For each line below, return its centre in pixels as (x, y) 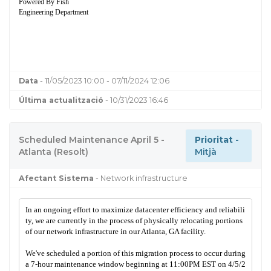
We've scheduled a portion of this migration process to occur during (135, 253)
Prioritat (214, 139)
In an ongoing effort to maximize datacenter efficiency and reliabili (135, 210)
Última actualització (61, 100)
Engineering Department (54, 12)
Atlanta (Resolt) (54, 152)
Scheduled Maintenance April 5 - (92, 139)
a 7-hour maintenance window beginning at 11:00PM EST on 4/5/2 (135, 264)
